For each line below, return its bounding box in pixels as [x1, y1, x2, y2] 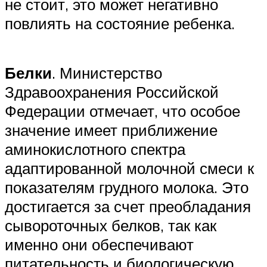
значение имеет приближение [5, 120, 218, 140]
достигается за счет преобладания [5, 197, 251, 216]
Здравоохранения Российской [5, 82, 219, 102]
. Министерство [52, 63, 162, 83]
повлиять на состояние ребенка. [5, 14, 235, 33]
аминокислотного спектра [5, 139, 185, 159]
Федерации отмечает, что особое [5, 101, 240, 121]
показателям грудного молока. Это [5, 178, 249, 197]
